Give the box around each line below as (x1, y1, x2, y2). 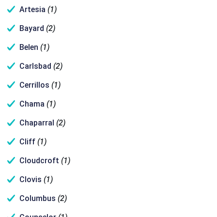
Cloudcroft (19, 156, 59, 165)
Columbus (19, 194, 56, 203)
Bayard (19, 24, 44, 33)
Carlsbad (19, 62, 51, 71)
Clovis (19, 175, 42, 184)
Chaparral (19, 118, 54, 127)
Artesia (19, 5, 46, 14)
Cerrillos (19, 80, 49, 90)
